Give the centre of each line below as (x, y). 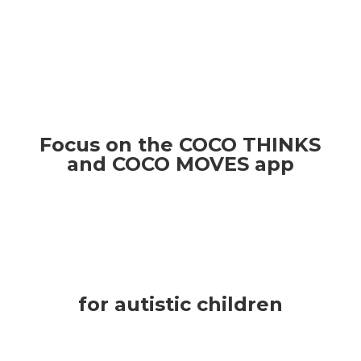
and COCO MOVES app (180, 164)
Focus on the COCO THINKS (180, 145)
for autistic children (180, 304)
